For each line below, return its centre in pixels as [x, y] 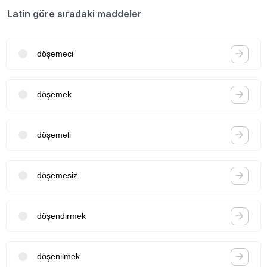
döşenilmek [58, 257]
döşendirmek [61, 216]
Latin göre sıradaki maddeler [74, 13]
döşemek [54, 94]
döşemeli [54, 135]
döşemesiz [57, 176]
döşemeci [55, 54]
